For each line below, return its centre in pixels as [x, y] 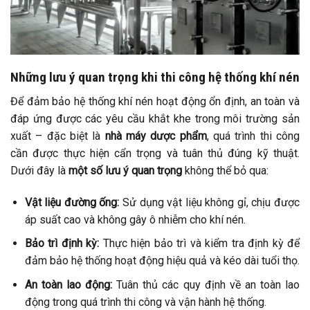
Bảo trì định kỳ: [62, 244]
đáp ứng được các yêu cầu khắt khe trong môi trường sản [155, 118]
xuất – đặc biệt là [58, 136]
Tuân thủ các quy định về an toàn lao [206, 284]
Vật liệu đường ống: [72, 202]
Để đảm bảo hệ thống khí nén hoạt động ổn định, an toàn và [155, 101]
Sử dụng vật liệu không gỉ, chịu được [210, 202]
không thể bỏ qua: [225, 170]
